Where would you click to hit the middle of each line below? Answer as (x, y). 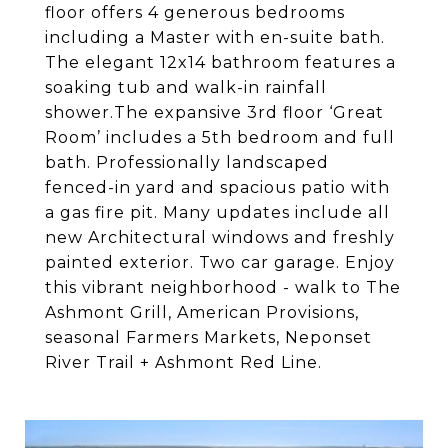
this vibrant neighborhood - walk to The (223, 287)
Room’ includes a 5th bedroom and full (220, 137)
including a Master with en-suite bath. (215, 37)
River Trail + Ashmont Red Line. (183, 362)
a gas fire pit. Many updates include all (217, 212)
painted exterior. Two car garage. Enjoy (220, 262)
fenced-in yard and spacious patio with (217, 187)
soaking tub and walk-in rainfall (186, 87)
